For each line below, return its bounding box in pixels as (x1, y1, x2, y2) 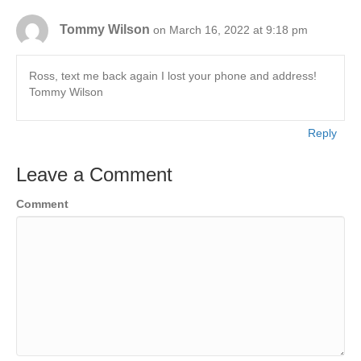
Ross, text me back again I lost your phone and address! (29, 69, 317, 83)
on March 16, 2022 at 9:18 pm (153, 23, 308, 37)
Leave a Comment (16, 164, 172, 186)
